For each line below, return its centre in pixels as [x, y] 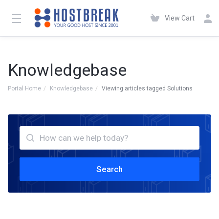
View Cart [180, 18]
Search [109, 169]
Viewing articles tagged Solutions [147, 88]
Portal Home [24, 88]
